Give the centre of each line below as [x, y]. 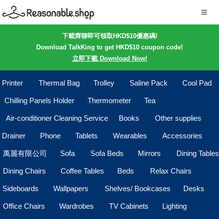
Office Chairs [24, 206]
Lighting [175, 206]
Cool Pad [197, 83]
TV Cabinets [129, 206]
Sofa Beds [107, 153]
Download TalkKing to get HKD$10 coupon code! [109, 47]
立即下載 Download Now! [109, 58]
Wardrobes [77, 206]
